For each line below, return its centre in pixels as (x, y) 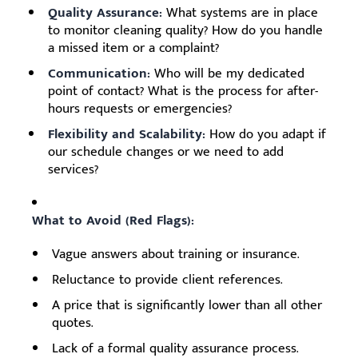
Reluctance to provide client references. (167, 279)
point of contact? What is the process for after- (183, 91)
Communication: (99, 73)
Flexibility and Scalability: (127, 134)
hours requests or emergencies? (140, 108)
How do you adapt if (266, 134)
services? (73, 169)
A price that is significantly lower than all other (187, 305)
